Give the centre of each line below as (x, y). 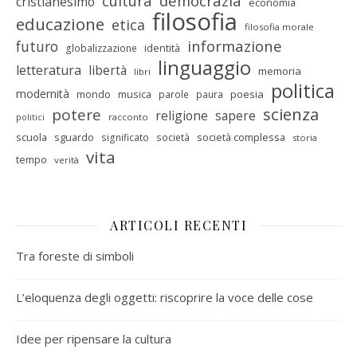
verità (67, 160)
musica (135, 94)
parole (174, 94)
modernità (43, 94)
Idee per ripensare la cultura (94, 339)
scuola (31, 137)
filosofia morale (279, 27)
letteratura (49, 70)
